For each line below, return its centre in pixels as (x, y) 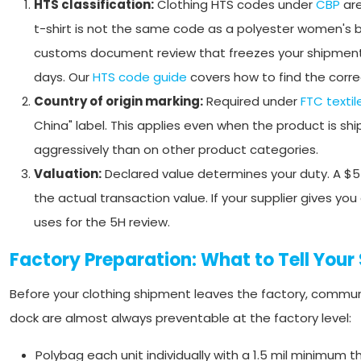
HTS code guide (140, 77)
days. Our (63, 77)
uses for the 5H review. (102, 222)
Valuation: (68, 174)
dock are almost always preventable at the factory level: (180, 318)
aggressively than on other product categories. (176, 149)
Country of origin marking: (118, 101)
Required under (252, 101)
